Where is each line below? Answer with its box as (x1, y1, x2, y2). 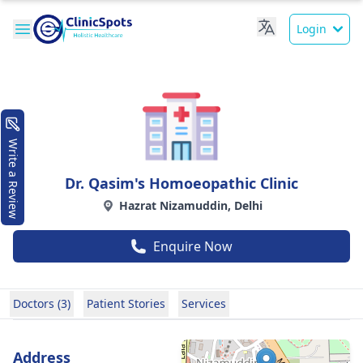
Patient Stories (87, 296, 165, 311)
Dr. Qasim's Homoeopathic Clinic (65, 173, 298, 193)
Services (181, 296, 226, 311)
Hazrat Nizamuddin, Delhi (119, 198, 263, 213)
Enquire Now (153, 237, 233, 255)
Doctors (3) (13, 296, 70, 311)
